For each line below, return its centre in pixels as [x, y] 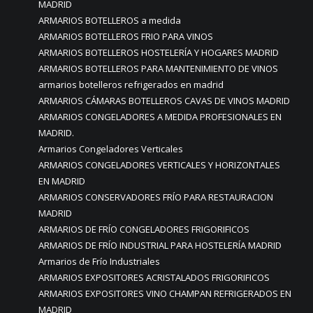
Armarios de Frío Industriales [99, 261]
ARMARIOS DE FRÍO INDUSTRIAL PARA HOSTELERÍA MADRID [160, 245]
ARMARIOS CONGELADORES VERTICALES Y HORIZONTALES [159, 165]
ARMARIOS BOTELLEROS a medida [110, 20]
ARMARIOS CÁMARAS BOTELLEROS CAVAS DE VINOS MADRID [164, 101]
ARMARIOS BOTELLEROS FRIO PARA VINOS [126, 36]
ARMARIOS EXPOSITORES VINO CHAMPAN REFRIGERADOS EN [165, 293]
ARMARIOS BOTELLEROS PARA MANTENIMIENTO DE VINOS [158, 68]
